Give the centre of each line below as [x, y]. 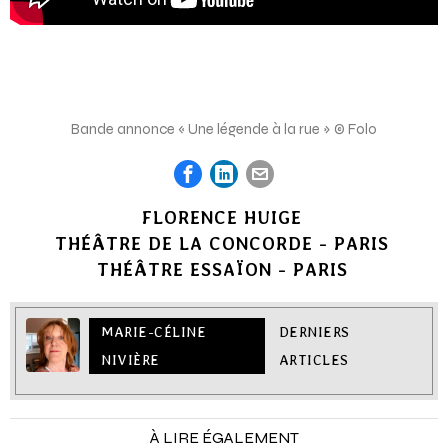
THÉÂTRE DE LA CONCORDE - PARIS [222, 243]
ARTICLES [313, 359]
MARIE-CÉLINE [153, 331]
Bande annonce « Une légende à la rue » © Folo [224, 128]
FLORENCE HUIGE [222, 217]
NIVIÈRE [130, 359]
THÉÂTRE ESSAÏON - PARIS [222, 269]
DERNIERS [314, 331]
